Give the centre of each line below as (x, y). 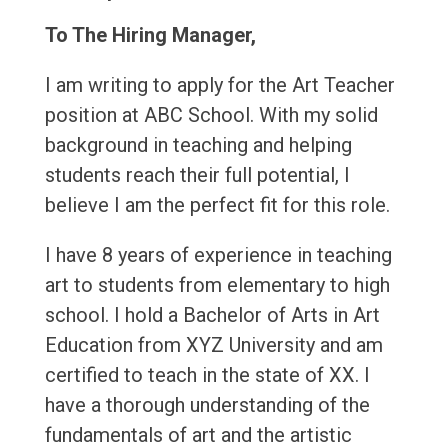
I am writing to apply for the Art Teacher (219, 85)
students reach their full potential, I (197, 175)
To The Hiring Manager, (150, 35)
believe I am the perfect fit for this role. (217, 205)
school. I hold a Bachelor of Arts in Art (212, 315)
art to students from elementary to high (217, 285)
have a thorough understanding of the (207, 405)
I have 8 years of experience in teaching (218, 255)
